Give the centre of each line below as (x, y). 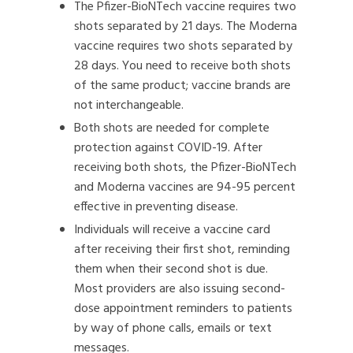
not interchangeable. (129, 106)
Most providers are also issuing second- (180, 289)
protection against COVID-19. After (168, 148)
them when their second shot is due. (171, 269)
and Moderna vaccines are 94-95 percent (185, 188)
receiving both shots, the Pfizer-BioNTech (185, 168)
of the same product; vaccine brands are (182, 86)
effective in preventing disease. (156, 207)
